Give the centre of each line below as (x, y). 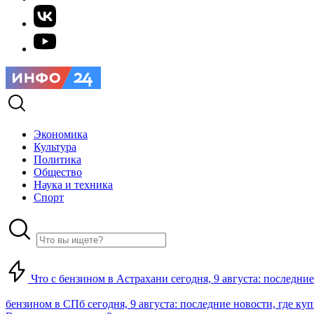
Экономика (61, 134)
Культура (55, 147)
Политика (57, 159)
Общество (58, 172)
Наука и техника (73, 185)
